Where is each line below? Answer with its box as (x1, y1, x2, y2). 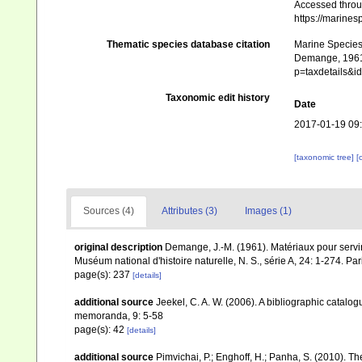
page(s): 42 (74, 324, 127, 335)
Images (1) (245, 205, 292, 217)
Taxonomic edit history (165, 92, 270, 103)
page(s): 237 (74, 269, 133, 280)
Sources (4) (83, 205, 134, 217)
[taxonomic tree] (293, 153, 356, 162)
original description (74, 242, 162, 253)
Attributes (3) (162, 205, 217, 217)
